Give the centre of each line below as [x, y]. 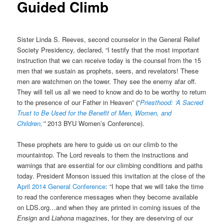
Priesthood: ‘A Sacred [172, 102]
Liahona [64, 217]
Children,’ [30, 123]
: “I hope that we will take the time [155, 186]
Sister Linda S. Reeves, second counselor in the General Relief [109, 39]
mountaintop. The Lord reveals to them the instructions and [103, 154]
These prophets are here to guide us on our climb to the [97, 144]
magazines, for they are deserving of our [135, 217]
